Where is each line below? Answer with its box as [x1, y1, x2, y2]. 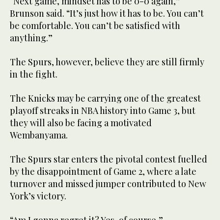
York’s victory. [10, 190, 66, 202]
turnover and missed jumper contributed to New [10, 178, 206, 190]
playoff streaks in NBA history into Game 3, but [10, 105, 195, 117]
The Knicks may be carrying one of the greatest [10, 92, 201, 105]
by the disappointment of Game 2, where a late [10, 165, 196, 178]
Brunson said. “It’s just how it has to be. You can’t [10, 7, 204, 20]
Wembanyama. [10, 129, 68, 141]
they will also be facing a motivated [10, 117, 152, 129]
